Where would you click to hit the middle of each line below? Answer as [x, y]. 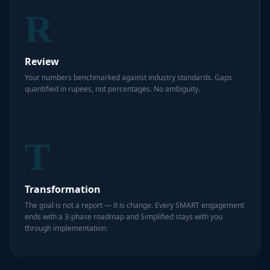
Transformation [63, 189]
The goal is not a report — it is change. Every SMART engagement [134, 205]
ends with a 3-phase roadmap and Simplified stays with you [124, 217]
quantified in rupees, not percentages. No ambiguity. [112, 89]
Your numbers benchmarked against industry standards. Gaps [128, 77]
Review [42, 61]
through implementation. [66, 228]
